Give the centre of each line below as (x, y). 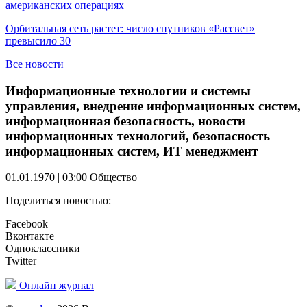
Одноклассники (43, 249)
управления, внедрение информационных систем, (153, 106)
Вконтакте (30, 236)
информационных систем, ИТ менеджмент (132, 151)
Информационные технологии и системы (128, 90)
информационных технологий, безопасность (138, 136)
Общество (113, 177)
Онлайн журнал (57, 286)
